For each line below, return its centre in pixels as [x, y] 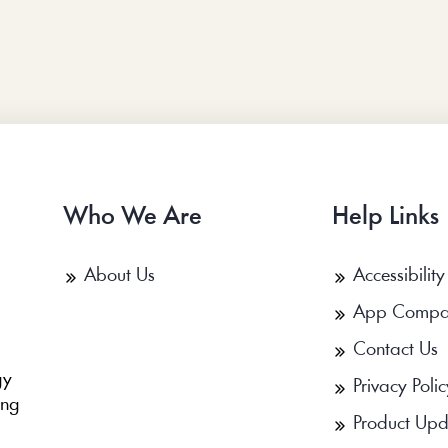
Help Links [385, 217]
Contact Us [395, 350]
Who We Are [132, 217]
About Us [119, 276]
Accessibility [398, 276]
